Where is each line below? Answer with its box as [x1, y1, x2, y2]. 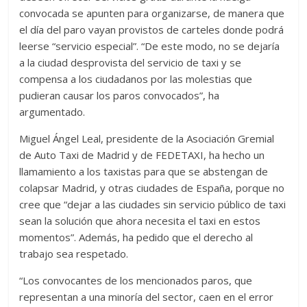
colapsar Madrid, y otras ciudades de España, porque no [19, 180, 285, 195]
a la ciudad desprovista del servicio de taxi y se [19, 55, 242, 69]
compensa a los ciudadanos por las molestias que [19, 71, 253, 86]
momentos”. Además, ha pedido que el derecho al [19, 230, 254, 244]
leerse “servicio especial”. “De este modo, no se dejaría [19, 38, 280, 53]
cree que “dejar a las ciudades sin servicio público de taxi [19, 197, 286, 211]
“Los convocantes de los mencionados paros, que [19, 273, 253, 287]
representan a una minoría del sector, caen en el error [19, 289, 274, 304]
